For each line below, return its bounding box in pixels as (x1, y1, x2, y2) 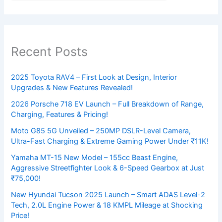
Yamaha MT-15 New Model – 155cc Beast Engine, (11, 153, 178, 163)
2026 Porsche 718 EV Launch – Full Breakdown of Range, (11, 100, 204, 109)
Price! (11, 211, 30, 221)
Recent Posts (11, 44, 88, 59)
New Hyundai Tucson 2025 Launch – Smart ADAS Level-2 (11, 190, 206, 200)
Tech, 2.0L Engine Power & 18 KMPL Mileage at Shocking (11, 201, 203, 210)
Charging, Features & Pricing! (11, 110, 109, 119)
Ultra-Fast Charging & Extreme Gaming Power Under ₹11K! (11, 137, 209, 146)
